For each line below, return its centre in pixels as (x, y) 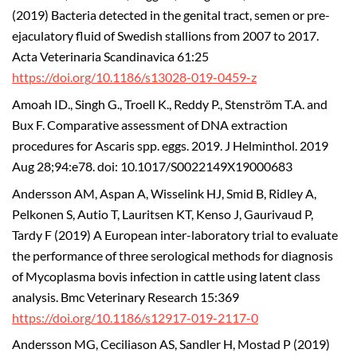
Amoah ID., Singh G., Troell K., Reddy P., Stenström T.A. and (170, 104)
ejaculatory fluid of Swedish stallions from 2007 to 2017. (165, 36)
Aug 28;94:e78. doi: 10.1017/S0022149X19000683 (152, 166)
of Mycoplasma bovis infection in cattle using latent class (166, 276)
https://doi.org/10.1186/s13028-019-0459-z (134, 78)
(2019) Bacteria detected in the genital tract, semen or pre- (171, 16)
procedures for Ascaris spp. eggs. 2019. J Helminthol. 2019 (170, 145)
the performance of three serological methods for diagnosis (173, 255)
